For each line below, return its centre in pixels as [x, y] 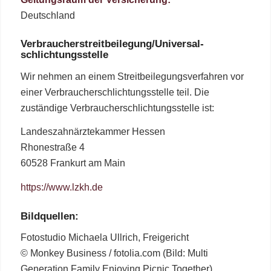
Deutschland [47, 15]
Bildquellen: [49, 216]
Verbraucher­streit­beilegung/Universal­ [112, 44]
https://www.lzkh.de [61, 188]
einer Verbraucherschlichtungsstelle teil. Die [115, 92]
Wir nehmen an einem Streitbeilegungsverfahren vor [132, 76]
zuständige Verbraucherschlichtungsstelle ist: [117, 108]
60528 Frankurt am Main [73, 163]
